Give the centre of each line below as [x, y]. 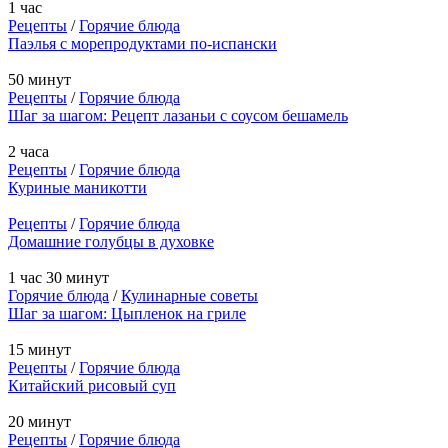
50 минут [39, 79]
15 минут [39, 349]
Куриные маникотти [77, 187]
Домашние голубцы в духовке [111, 241]
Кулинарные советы [189, 295]
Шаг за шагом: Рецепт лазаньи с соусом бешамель [178, 115]
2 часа [28, 151]
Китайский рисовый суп [92, 385]
